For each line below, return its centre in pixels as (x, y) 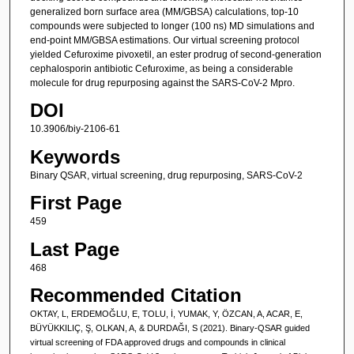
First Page (75, 203)
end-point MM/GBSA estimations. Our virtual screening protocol (164, 40)
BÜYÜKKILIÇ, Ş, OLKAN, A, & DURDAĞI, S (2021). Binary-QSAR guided (169, 328)
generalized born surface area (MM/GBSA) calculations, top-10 (164, 11)
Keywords (75, 156)
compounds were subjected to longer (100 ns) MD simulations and (172, 26)
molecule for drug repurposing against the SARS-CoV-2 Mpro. (162, 83)
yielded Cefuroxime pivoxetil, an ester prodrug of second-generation (175, 54)
